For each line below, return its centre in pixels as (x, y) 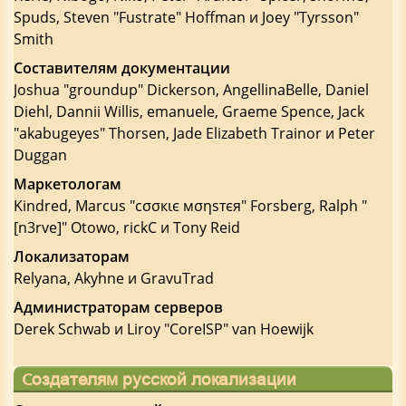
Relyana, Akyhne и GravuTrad (114, 278)
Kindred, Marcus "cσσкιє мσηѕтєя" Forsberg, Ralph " (190, 206)
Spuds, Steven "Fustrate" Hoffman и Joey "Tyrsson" (186, 17)
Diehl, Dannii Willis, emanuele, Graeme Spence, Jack (189, 111)
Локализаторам (72, 256)
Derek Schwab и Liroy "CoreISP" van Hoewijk (164, 329)
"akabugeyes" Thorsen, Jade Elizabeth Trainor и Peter (194, 133)
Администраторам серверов (118, 307)
